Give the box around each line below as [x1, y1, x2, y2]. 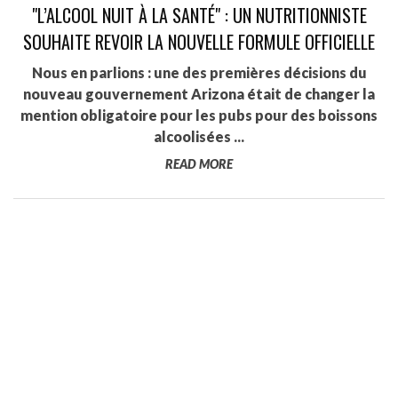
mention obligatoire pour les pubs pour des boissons [20, 107, 378, 123]
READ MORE [165, 156, 233, 171]
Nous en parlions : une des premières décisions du [31, 64, 367, 81]
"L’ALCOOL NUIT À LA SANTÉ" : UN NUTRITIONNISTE [31, 2, 367, 28]
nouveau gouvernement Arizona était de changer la [23, 85, 375, 102]
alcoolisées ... [154, 128, 244, 145]
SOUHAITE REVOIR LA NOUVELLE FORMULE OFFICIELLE [23, 28, 375, 55]
